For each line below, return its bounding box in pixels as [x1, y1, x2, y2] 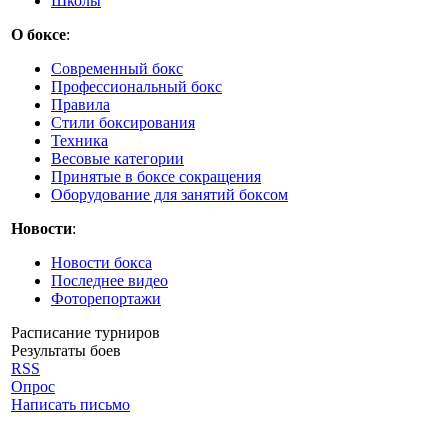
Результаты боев [11, 342, 121, 360]
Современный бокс [51, 60, 183, 78]
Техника [51, 132, 108, 150]
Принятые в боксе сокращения [51, 168, 261, 186]
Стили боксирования [51, 114, 195, 132]
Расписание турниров [11, 324, 160, 342]
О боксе [11, 26, 66, 44]
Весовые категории [51, 150, 184, 168]
